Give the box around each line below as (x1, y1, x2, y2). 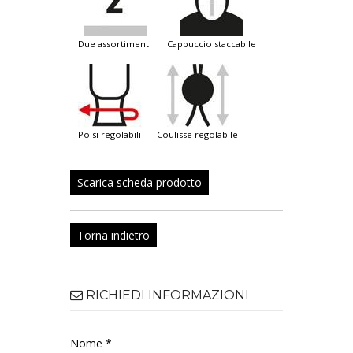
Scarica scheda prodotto (77, 175, 202, 191)
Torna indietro (77, 228, 150, 243)
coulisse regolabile (162, 128, 238, 141)
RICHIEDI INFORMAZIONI (83, 288, 249, 303)
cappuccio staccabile (173, 38, 256, 50)
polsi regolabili (84, 128, 141, 141)
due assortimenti (84, 38, 151, 50)
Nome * (70, 336, 112, 351)
